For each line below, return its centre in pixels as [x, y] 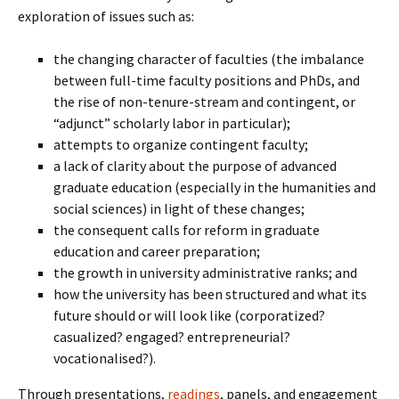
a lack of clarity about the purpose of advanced [195, 165]
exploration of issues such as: [106, 16]
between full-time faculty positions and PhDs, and [207, 80]
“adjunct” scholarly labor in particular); [172, 122]
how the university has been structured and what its [210, 293]
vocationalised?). [105, 358]
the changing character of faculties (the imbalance [209, 58]
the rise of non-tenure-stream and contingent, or [204, 101]
